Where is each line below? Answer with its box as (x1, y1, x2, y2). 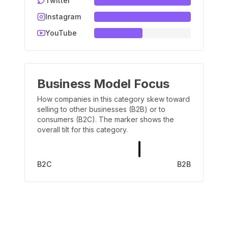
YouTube (45, 28, 77, 37)
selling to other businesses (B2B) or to (37, 105, 165, 113)
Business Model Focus (37, 76, 169, 91)
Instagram (45, 12, 81, 21)
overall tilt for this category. (37, 125, 128, 134)
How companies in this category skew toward (37, 95, 190, 103)
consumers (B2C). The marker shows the (37, 115, 174, 124)
